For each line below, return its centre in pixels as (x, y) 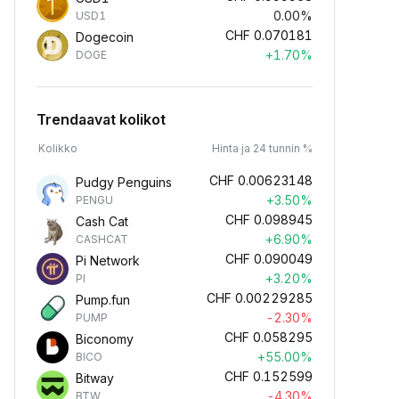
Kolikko (58, 148)
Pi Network (108, 261)
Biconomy (105, 339)
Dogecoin (105, 37)
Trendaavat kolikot (101, 119)
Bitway (95, 378)
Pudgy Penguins (124, 182)
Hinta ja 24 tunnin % (262, 148)
